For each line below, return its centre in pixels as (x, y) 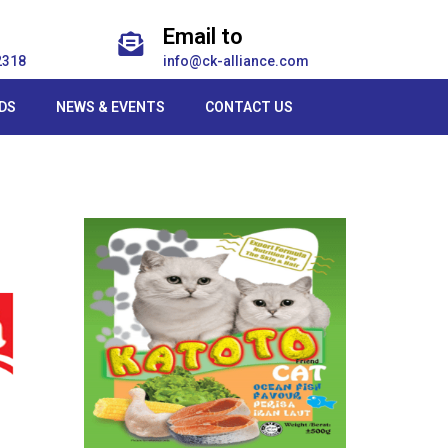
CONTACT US (249, 106)
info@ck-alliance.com (235, 61)
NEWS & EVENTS (111, 106)
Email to (202, 36)
